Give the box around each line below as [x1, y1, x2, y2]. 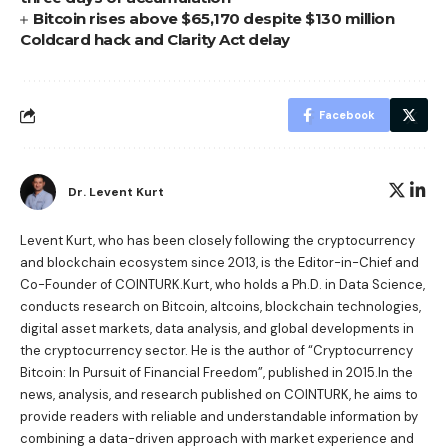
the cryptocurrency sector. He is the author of [20, 342, 308, 360]
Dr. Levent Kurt [68, 184, 164, 201]
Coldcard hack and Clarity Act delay [20, 30, 290, 50]
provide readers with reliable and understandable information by [20, 408, 418, 426]
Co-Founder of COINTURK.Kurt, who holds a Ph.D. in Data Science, [20, 276, 425, 294]
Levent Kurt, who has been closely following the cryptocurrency [20, 232, 415, 250]
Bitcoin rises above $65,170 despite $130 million [33, 9, 395, 29]
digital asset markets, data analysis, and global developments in [20, 320, 414, 338]
